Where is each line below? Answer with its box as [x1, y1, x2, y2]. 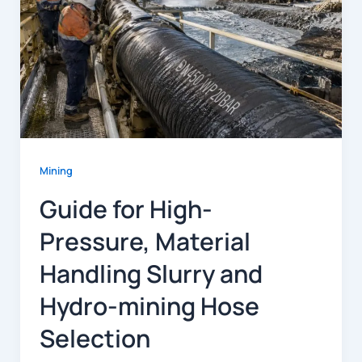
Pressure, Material [39, 224, 250, 258]
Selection [39, 321, 150, 355]
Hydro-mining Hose [39, 288, 259, 322]
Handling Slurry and [39, 256, 263, 290]
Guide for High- [39, 192, 213, 225]
